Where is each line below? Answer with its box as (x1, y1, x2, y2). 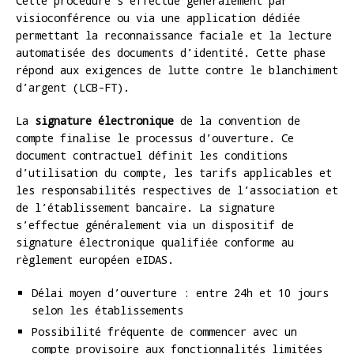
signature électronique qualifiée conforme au (16, 234, 294, 250)
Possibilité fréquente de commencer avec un (32, 323, 297, 339)
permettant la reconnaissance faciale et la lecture (16, 27, 332, 43)
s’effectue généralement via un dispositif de (16, 217, 294, 232)
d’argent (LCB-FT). (16, 79, 130, 95)
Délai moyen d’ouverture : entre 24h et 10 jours (32, 284, 329, 300)
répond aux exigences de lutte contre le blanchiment (16, 62, 338, 77)
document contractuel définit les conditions (16, 147, 288, 163)
